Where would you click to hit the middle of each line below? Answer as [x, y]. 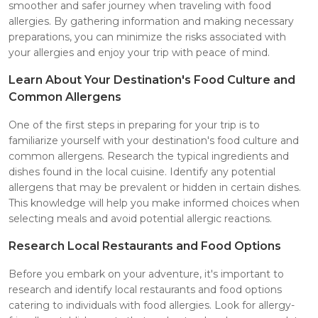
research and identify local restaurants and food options [145, 289]
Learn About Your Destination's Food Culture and [152, 79]
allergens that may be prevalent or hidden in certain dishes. [155, 187]
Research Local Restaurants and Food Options [145, 246]
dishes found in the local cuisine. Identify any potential [142, 171]
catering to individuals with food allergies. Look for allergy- [152, 305]
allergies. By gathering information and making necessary [151, 21]
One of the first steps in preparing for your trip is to [134, 125]
